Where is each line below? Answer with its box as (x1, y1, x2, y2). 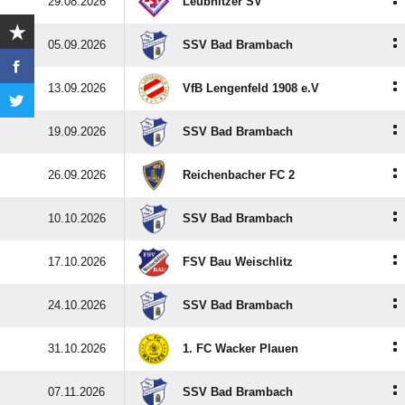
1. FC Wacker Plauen (183, 342, 298, 355)
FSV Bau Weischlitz (183, 255, 293, 268)
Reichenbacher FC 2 (183, 168, 295, 182)
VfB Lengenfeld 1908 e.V (183, 81, 319, 95)
